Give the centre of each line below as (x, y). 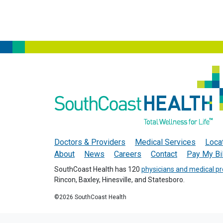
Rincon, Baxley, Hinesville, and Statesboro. (119, 179)
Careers (128, 154)
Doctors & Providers (90, 142)
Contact (164, 154)
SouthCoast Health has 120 (98, 169)
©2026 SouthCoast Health (90, 197)
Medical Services (165, 142)
